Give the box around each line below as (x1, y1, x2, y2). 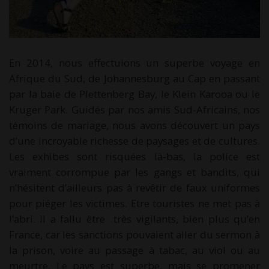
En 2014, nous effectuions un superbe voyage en (9, 56, 260, 70)
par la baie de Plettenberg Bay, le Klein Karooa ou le (9, 87, 260, 101)
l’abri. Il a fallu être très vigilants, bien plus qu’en (9, 212, 260, 226)
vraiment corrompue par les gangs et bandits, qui (9, 165, 260, 180)
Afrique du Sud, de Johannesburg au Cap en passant (9, 71, 260, 86)
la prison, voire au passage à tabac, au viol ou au (9, 243, 260, 258)
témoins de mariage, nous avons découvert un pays (9, 118, 260, 133)
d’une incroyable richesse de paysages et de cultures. (9, 134, 260, 148)
